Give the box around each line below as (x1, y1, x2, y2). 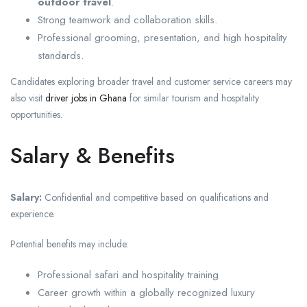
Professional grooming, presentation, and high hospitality (38, 30, 287, 46)
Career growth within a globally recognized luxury (38, 285, 255, 301)
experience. (10, 207, 55, 221)
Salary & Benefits (10, 140, 175, 172)
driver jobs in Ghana (45, 91, 127, 106)
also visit (10, 91, 45, 106)
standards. (38, 48, 84, 64)
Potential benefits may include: (10, 237, 129, 251)
